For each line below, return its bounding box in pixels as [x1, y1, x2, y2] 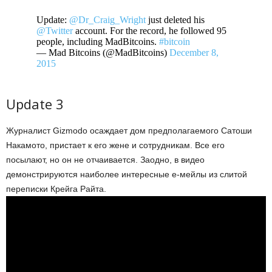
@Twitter [36, 25, 73, 36]
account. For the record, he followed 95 [73, 25, 226, 36]
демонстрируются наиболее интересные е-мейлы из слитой [6, 169, 247, 179]
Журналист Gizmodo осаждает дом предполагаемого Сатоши [6, 125, 252, 135]
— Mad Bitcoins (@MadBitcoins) [36, 47, 169, 58]
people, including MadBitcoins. [36, 36, 159, 47]
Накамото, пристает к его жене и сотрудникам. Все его [6, 140, 225, 150]
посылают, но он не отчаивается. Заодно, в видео [6, 154, 205, 165]
